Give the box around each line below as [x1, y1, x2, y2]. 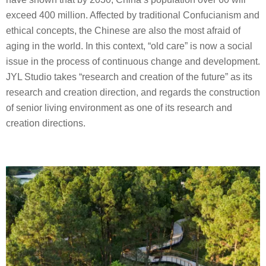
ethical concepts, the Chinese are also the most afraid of [6, 26, 240, 36]
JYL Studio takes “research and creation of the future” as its [6, 72, 252, 83]
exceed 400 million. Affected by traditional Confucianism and [6, 10, 259, 21]
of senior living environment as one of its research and [6, 103, 232, 113]
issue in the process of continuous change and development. [6, 56, 260, 67]
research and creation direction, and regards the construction [6, 87, 260, 98]
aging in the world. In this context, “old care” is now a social [6, 41, 252, 52]
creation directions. [6, 118, 85, 129]
